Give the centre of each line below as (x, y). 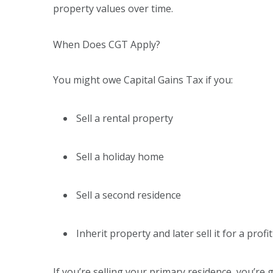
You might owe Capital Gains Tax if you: (144, 80)
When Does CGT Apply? (108, 44)
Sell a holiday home (121, 157)
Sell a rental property (126, 119)
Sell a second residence (130, 195)
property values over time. (114, 8)
